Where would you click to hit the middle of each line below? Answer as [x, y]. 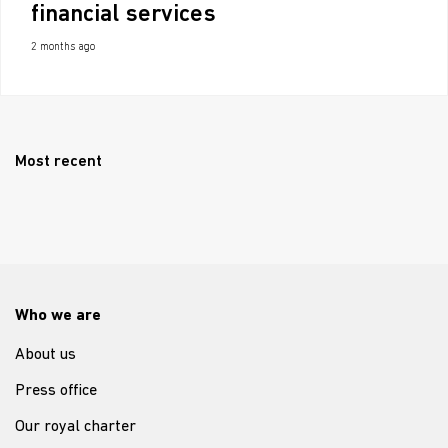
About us [45, 355]
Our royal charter [75, 427]
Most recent [58, 162]
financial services [123, 15]
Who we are [58, 316]
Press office [56, 391]
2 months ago [63, 47]
